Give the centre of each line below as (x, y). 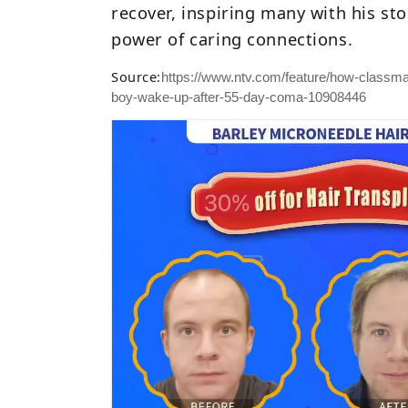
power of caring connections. (232, 39)
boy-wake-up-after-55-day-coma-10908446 (239, 98)
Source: (137, 77)
